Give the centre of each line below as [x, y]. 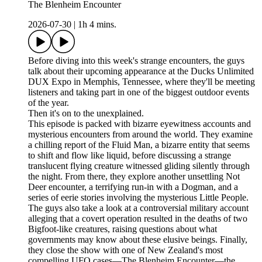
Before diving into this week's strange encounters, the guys [136, 61]
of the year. [49, 103]
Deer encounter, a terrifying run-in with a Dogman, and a [133, 187]
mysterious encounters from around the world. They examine [140, 135]
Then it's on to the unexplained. [86, 113]
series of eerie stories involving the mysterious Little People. [138, 198]
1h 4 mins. [97, 25]
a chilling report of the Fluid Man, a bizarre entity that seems [139, 145]
